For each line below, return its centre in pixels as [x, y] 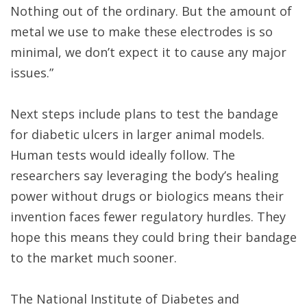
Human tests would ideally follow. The [123, 155]
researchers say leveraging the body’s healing [145, 176]
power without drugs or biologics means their [147, 196]
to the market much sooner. [94, 258]
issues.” [32, 73]
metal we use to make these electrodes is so [142, 32]
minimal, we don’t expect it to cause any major [148, 52]
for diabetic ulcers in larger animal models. [137, 135]
